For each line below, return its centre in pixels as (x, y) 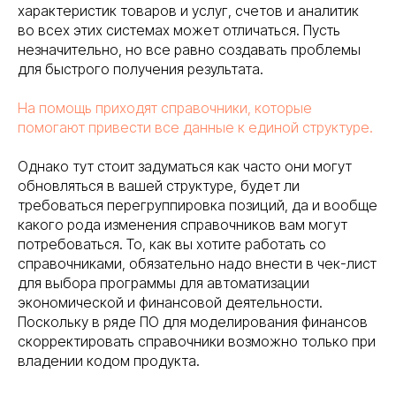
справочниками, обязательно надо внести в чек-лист (197, 264)
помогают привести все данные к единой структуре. (195, 128)
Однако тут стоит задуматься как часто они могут (185, 167)
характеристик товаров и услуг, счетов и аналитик (188, 11)
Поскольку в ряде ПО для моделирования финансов (193, 322)
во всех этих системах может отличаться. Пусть (179, 30)
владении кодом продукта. (109, 361)
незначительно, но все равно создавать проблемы (189, 50)
